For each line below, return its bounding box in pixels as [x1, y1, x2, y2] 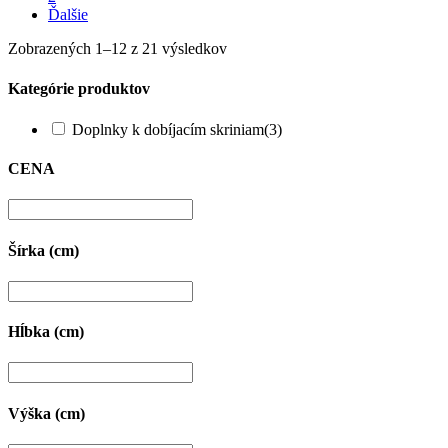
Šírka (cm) [8, 241, 79, 259]
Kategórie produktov [8, 79, 150, 97]
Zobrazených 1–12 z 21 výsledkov [8, 40, 227, 58]
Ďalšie [48, 6, 88, 24]
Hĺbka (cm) [8, 323, 84, 341]
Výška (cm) [8, 404, 85, 422]
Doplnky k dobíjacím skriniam [72, 120, 264, 138]
